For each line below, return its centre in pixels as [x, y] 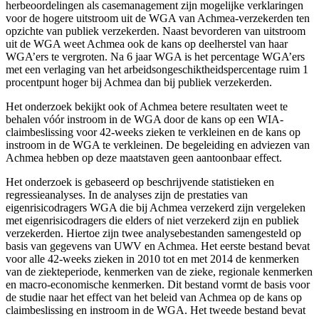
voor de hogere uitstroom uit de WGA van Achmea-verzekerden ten [158, 18]
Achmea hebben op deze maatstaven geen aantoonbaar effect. [144, 157]
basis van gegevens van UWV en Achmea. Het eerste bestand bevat [158, 246]
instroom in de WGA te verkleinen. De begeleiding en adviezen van [158, 145]
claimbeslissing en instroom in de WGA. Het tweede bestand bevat [156, 310]
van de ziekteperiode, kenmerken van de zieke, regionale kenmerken [159, 271]
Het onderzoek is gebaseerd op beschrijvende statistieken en [140, 182]
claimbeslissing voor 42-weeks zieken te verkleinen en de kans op [153, 132]
